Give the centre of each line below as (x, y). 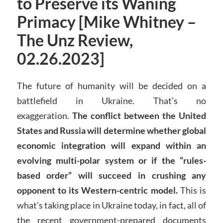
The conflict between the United (139, 116)
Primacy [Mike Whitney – (106, 22)
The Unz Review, (75, 41)
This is (192, 190)
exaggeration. (44, 116)
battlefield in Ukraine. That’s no (111, 101)
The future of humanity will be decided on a (111, 86)
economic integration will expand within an (111, 146)
